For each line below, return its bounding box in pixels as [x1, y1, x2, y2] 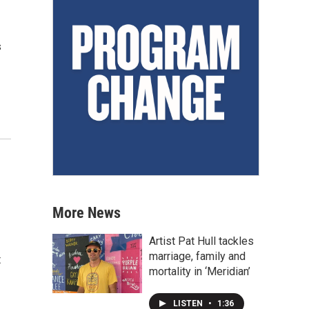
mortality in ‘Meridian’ [149, 265, 250, 278]
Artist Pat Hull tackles [149, 235, 254, 248]
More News [52, 204, 121, 221]
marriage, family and [149, 250, 246, 263]
